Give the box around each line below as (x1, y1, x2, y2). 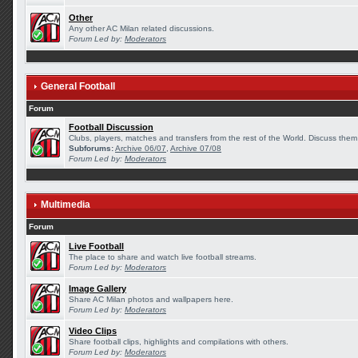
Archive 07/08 (170, 144, 221, 153)
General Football (41, 81, 115, 92)
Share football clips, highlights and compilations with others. (69, 337, 288, 346)
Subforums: (69, 144, 113, 153)
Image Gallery (69, 284, 126, 293)
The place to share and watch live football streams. (69, 253, 257, 261)
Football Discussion (69, 122, 153, 132)
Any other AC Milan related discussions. (69, 24, 214, 33)
